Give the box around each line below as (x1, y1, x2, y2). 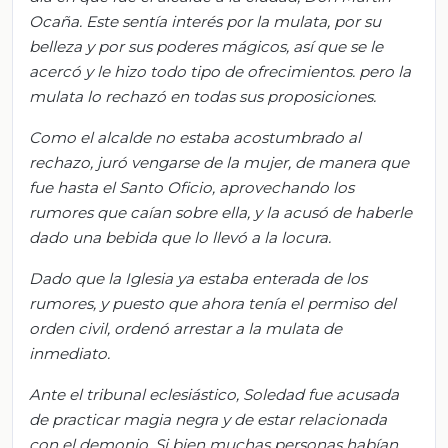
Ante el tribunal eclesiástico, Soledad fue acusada (29, 384, 399, 404)
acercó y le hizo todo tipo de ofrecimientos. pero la (29, 61, 411, 81)
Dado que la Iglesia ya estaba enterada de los (29, 268, 367, 288)
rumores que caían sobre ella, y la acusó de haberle (29, 202, 412, 222)
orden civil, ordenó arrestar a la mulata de (29, 318, 342, 338)
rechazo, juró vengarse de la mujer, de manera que (29, 152, 409, 172)
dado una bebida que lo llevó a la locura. (29, 227, 331, 247)
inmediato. (29, 343, 110, 363)
